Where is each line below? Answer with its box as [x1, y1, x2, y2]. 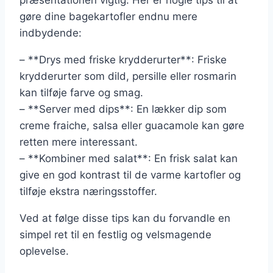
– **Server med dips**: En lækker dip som [19, 103, 227, 116]
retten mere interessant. [19, 136, 138, 149]
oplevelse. [19, 245, 69, 258]
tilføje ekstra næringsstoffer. [19, 185, 157, 198]
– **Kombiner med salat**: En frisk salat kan [19, 152, 238, 165]
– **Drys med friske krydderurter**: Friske [19, 54, 227, 66]
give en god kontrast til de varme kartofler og [19, 169, 241, 182]
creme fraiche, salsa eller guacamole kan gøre [19, 119, 244, 132]
